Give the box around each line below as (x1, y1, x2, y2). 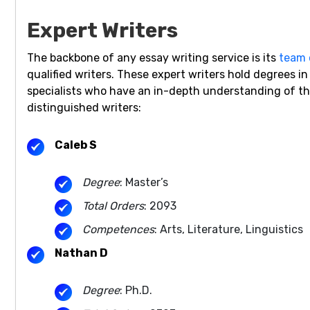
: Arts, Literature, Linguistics (154, 223, 303, 237)
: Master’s (120, 176, 168, 190)
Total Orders (82, 199, 144, 213)
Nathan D (55, 246, 108, 260)
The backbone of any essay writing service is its (27, 51, 279, 65)
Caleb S (55, 138, 97, 152)
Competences (82, 223, 154, 237)
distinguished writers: (27, 101, 141, 115)
